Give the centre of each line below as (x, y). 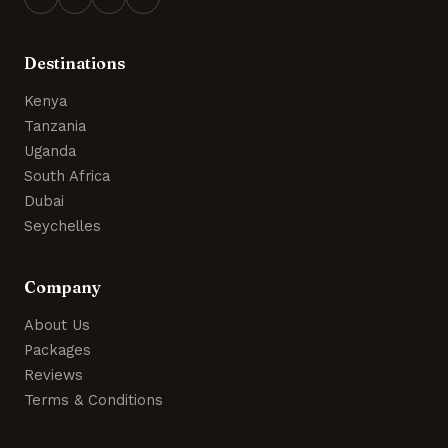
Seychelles (62, 225)
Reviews (53, 374)
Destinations (74, 62)
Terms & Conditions (93, 399)
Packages (57, 349)
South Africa (67, 175)
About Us (57, 324)
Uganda (50, 150)
